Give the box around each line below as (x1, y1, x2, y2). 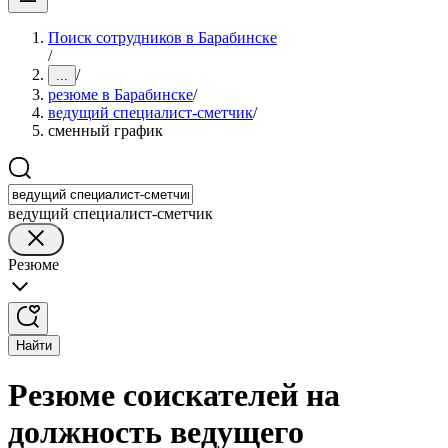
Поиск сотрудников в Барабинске (48, 29, 277, 46)
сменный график (48, 122, 163, 139)
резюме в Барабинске (48, 86, 193, 103)
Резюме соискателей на (8, 377, 340, 414)
